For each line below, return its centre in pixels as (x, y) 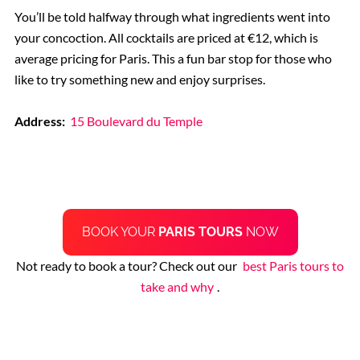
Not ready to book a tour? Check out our (128, 266)
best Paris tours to (293, 266)
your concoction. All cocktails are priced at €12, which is (166, 38)
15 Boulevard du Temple (137, 121)
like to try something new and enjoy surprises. (139, 80)
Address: (39, 121)
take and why (178, 287)
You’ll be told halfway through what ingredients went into (172, 17)
